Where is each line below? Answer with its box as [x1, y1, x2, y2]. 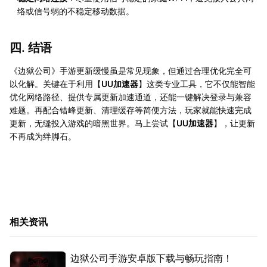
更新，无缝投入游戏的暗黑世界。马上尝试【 [10, 118, 176, 129]
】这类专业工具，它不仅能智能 [138, 79, 255, 89]
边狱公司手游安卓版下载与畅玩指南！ [70, 252, 232, 265]
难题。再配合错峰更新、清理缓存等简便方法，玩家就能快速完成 [10, 105, 252, 116]
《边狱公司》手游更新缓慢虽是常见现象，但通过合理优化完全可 [10, 66, 252, 76]
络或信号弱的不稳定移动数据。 [17, 6, 134, 17]
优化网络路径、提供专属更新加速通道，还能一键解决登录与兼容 [10, 92, 252, 103]
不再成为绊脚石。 [10, 131, 76, 142]
